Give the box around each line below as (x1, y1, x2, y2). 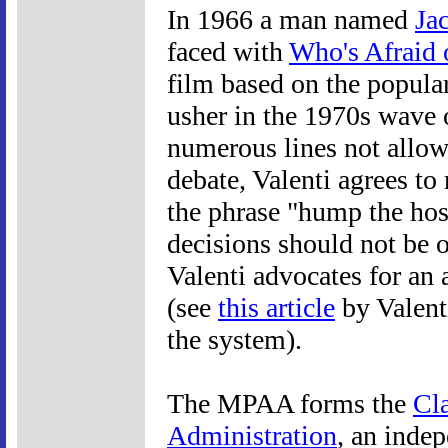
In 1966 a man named (167, 3, 415, 35)
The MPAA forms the (167, 387, 413, 419)
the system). (167, 323, 302, 355)
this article (218, 291, 335, 323)
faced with (167, 35, 289, 67)
